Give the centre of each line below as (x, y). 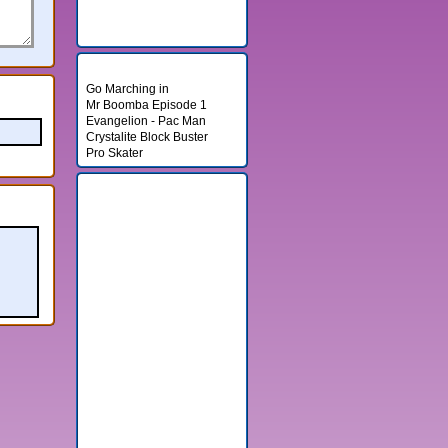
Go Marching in (127, 89)
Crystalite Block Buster (146, 137)
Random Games (152, 63)
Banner (127, 183)
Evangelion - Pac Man (145, 121)
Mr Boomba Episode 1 (146, 105)
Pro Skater (114, 153)
